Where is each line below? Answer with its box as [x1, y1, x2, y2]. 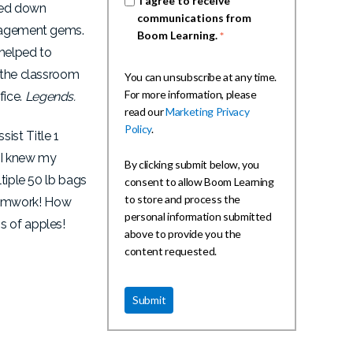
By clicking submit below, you [124, 157, 260, 171]
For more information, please [124, 87, 257, 102]
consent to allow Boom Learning [124, 174, 274, 188]
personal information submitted [124, 209, 272, 223]
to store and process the [124, 191, 240, 206]
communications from [137, 11, 251, 25]
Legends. [24, 88, 76, 104]
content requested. [124, 243, 217, 258]
